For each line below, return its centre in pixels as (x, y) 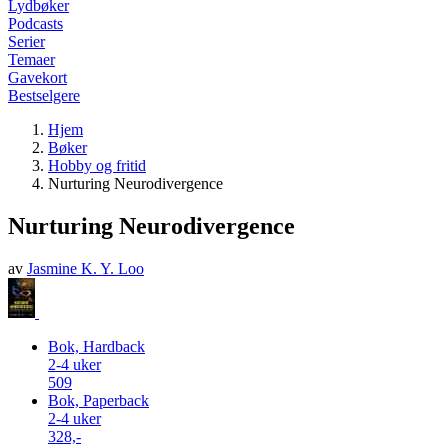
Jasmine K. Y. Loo (85, 268)
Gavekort (37, 77)
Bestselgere (44, 95)
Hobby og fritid (97, 165)
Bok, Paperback (98, 400)
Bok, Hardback (96, 346)
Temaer (31, 59)
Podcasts (35, 23)
